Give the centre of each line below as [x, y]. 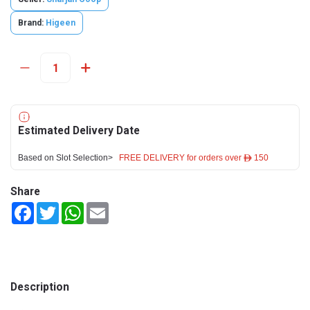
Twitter [75, 208]
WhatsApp [107, 208]
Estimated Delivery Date [79, 130]
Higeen [61, 23]
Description [40, 287]
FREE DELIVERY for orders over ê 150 [194, 158]
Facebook [55, 208]
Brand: [31, 23]
